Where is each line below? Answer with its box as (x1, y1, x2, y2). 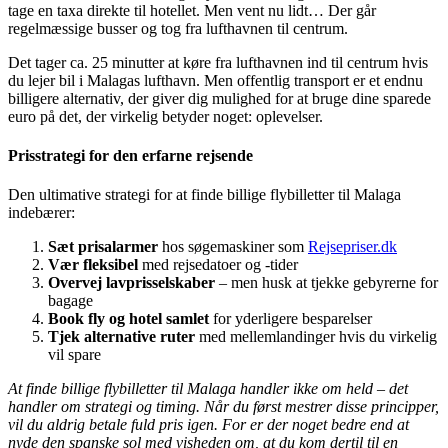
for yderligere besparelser (209, 310, 372, 328)
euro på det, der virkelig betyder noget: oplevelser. (8, 107, 323, 125)
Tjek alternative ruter (48, 328, 195, 346)
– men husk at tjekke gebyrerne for (215, 274, 438, 292)
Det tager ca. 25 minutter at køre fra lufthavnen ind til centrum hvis (8, 53, 428, 71)
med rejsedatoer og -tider (138, 256, 298, 274)
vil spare (48, 346, 101, 364)
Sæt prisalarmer (48, 238, 158, 256)
